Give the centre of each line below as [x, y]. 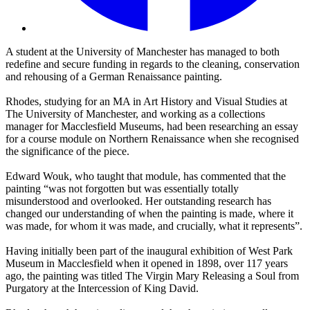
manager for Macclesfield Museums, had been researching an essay [152, 127]
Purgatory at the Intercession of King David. [102, 289]
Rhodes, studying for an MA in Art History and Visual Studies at [146, 102]
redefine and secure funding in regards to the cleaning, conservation [153, 64]
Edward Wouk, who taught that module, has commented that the [146, 176]
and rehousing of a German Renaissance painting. [114, 77]
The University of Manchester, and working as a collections [135, 114]
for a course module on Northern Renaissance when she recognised [152, 139]
